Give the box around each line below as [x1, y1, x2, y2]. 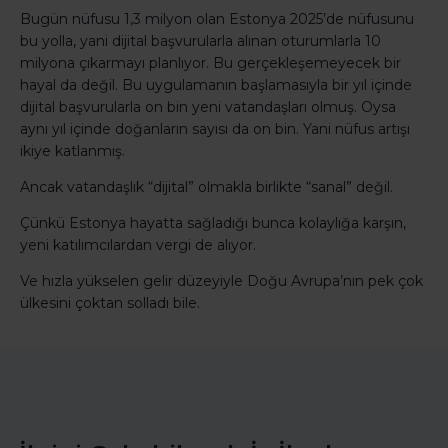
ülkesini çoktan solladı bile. [20, 293, 200, 312]
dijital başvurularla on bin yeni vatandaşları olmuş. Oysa [20, 97, 396, 116]
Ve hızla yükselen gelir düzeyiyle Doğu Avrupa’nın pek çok [20, 271, 423, 290]
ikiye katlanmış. [20, 141, 125, 160]
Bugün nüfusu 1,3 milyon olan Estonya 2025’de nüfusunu [20, 9, 414, 28]
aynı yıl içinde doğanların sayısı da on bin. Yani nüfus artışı [20, 119, 410, 138]
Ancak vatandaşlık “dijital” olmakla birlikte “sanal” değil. [20, 177, 393, 196]
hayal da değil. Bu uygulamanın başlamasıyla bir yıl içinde [20, 75, 412, 94]
